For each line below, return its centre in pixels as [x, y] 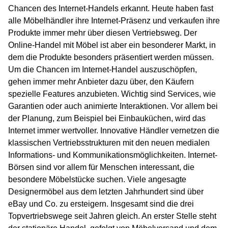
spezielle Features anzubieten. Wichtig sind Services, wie [112, 94]
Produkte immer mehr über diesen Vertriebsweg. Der [103, 33]
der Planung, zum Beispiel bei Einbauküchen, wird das [107, 119]
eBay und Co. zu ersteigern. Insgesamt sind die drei [101, 204]
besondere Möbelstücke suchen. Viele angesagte [97, 180]
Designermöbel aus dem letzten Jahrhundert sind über [106, 192]
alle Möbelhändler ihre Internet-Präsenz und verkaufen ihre [114, 21]
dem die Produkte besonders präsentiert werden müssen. [111, 58]
